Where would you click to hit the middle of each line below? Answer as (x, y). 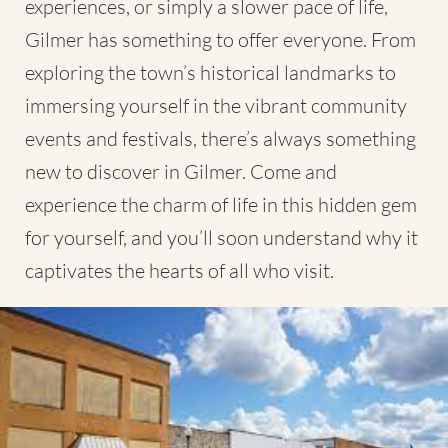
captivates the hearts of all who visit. (179, 270)
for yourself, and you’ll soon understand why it (221, 237)
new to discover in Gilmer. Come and (181, 171)
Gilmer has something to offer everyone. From (220, 39)
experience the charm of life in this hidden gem (221, 204)
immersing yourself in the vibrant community (216, 105)
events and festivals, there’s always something (220, 138)
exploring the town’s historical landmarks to (210, 72)
